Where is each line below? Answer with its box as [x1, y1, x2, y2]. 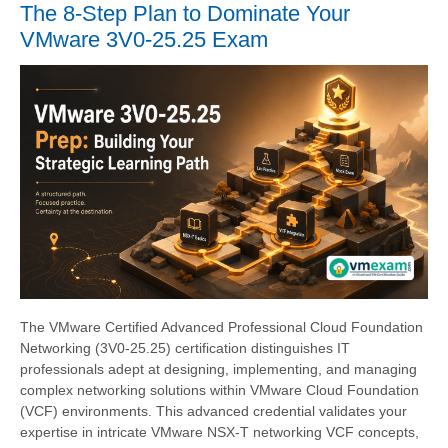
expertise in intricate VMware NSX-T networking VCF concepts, [20, 424, 419, 441]
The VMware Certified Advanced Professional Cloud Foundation [20, 319, 423, 336]
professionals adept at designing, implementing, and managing [20, 361, 417, 378]
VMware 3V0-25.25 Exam [20, 26, 268, 52]
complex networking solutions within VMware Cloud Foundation [20, 382, 419, 399]
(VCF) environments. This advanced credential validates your [20, 403, 407, 420]
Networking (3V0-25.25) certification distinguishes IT [20, 340, 350, 357]
